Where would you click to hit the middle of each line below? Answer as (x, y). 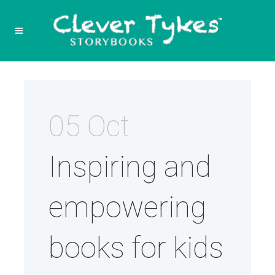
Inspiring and (130, 167)
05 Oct (89, 126)
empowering (127, 207)
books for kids (136, 248)
